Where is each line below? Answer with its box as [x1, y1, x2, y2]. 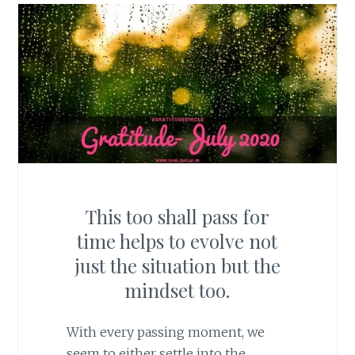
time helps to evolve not [77, 227, 278, 254]
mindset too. [124, 277, 231, 303]
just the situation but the [74, 252, 281, 278]
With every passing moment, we [66, 323, 265, 340]
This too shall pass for [85, 203, 269, 229]
